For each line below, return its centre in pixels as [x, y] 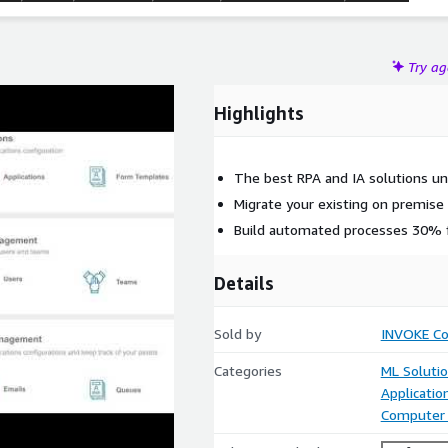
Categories [248, 370]
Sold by [237, 333]
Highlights [259, 113]
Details [244, 283]
